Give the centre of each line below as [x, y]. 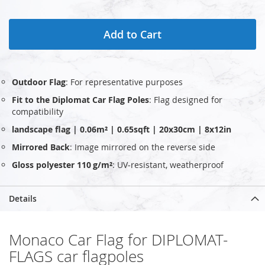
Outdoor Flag [39, 82]
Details [23, 198]
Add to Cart [132, 34]
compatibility [38, 111]
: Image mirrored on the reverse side [143, 147]
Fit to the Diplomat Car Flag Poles [80, 99]
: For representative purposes [124, 82]
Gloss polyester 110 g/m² [62, 164]
